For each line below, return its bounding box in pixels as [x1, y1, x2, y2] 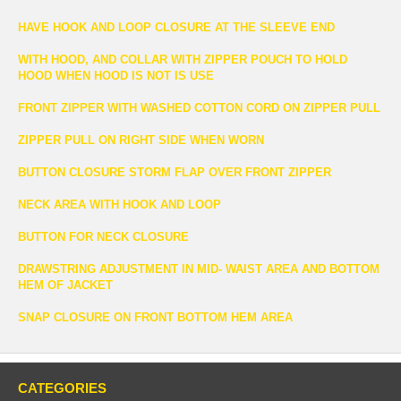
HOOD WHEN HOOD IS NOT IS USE [18, 68, 214, 82]
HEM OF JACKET [18, 277, 113, 292]
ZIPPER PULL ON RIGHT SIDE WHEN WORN [18, 132, 264, 147]
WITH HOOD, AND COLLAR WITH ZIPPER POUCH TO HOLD [18, 52, 347, 66]
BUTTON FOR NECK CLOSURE [18, 229, 189, 243]
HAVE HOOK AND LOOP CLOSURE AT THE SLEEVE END [18, 20, 335, 34]
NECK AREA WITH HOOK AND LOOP [18, 197, 221, 211]
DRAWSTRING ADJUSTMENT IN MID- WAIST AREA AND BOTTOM [18, 261, 380, 276]
